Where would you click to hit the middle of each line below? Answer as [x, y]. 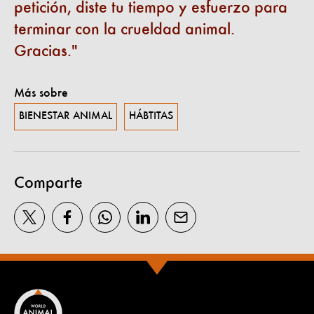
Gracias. [43, 52]
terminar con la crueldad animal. [124, 30]
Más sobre [41, 93]
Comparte [48, 183]
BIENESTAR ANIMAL [66, 116]
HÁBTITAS [151, 116]
